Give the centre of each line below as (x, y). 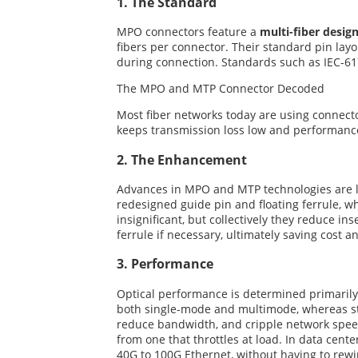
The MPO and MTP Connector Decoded (221, 89)
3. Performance (165, 264)
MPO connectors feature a (188, 32)
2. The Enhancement (182, 159)
